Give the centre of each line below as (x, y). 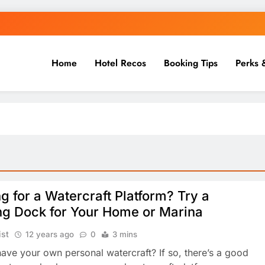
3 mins (125, 234)
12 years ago (50, 234)
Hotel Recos (120, 63)
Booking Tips (190, 63)
